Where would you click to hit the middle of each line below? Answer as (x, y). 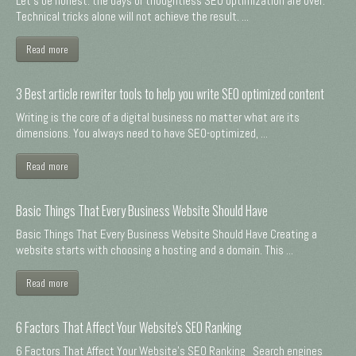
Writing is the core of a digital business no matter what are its (158, 117)
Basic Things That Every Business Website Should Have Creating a (166, 234)
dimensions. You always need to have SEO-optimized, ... (142, 133)
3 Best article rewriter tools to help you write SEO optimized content (170, 93)
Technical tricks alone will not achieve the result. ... (132, 16)
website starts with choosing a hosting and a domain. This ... (155, 250)
